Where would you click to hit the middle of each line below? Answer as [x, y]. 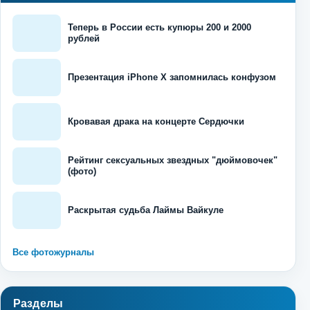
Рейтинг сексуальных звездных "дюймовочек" [173, 161]
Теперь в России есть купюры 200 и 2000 [159, 28]
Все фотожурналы [53, 253]
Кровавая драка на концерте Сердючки [156, 122]
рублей [84, 39]
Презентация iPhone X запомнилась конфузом [172, 77]
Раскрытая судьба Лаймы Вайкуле [146, 210]
